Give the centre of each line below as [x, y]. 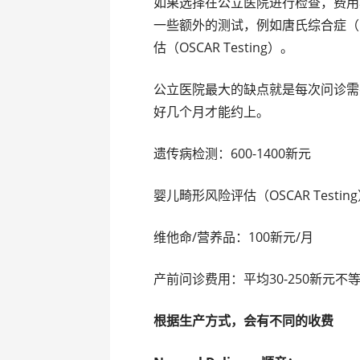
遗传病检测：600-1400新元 [233, 154]
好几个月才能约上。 [212, 112]
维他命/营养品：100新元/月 [234, 237]
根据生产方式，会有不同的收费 [244, 321]
